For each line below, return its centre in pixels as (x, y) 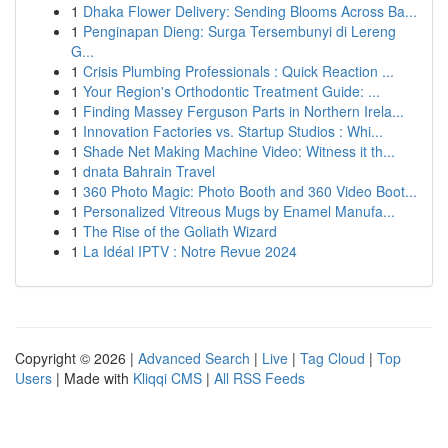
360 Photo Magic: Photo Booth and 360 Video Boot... (250, 191)
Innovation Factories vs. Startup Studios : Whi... (233, 131)
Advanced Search (194, 358)
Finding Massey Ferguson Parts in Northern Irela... (243, 111)
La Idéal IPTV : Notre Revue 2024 (190, 251)
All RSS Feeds (259, 378)
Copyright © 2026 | (76, 358)
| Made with (92, 378)
